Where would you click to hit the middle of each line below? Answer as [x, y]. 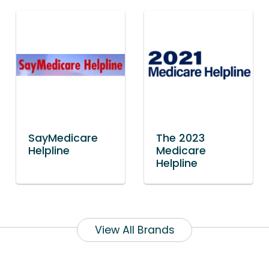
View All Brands [134, 230]
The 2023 [180, 138]
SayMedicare [63, 138]
